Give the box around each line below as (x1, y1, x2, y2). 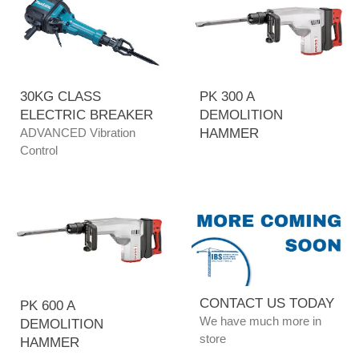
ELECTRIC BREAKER (20, 107, 153, 123)
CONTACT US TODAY (200, 296, 334, 312)
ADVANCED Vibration (20, 125, 135, 139)
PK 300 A (200, 88, 254, 104)
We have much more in (200, 314, 321, 329)
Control (20, 143, 58, 157)
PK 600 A (20, 298, 75, 314)
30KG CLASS (20, 88, 101, 104)
